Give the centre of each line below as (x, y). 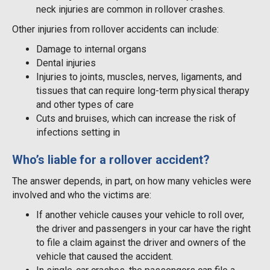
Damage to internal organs (91, 49)
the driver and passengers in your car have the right (143, 228)
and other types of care (85, 104)
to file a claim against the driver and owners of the (141, 242)
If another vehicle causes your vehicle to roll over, (140, 215)
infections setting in (78, 132)
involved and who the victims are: (82, 195)
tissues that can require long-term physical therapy (143, 90)
